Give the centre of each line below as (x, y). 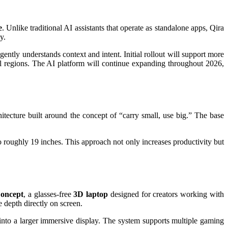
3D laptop (91, 194)
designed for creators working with (166, 194)
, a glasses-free (48, 194)
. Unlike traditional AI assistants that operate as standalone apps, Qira (113, 27)
